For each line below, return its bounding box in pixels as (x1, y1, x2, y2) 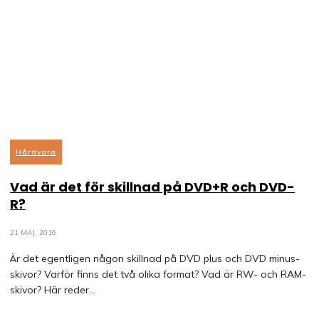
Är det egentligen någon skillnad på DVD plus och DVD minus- (10, 252, 300, 265)
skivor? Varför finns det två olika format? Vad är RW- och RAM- (10, 268, 306, 281)
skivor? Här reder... (10, 283, 95, 296)
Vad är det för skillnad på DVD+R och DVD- (10, 178, 295, 196)
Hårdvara (16, 147, 56, 157)
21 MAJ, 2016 (10, 228, 56, 237)
